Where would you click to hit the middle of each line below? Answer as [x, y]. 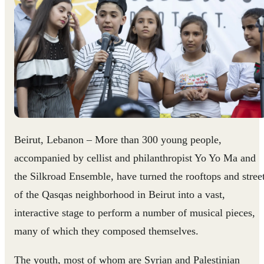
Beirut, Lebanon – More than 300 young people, [118, 139]
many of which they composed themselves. [106, 231]
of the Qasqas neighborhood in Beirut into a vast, [120, 194]
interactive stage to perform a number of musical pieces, [135, 212]
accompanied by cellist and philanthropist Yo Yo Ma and [135, 158]
